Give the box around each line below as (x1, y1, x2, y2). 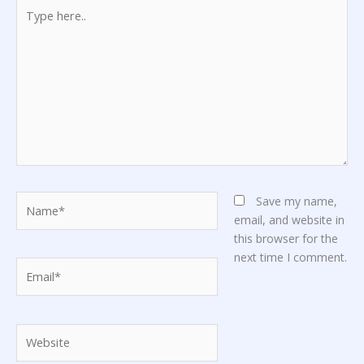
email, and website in (233, 211, 344, 227)
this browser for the (233, 230, 338, 246)
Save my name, (255, 193, 337, 209)
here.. (15, 15, 45, 32)
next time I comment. (233, 249, 347, 265)
